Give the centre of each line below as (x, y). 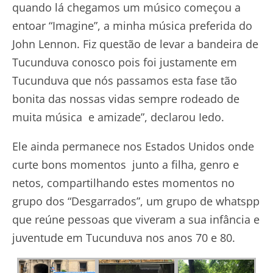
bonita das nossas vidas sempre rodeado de (126, 99)
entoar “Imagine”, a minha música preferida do (132, 26)
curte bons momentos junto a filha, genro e (126, 165)
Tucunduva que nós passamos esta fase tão (125, 81)
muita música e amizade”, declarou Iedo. (118, 117)
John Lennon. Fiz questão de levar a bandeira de (135, 44)
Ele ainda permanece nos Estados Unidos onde (133, 147)
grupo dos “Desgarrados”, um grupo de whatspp (136, 201)
